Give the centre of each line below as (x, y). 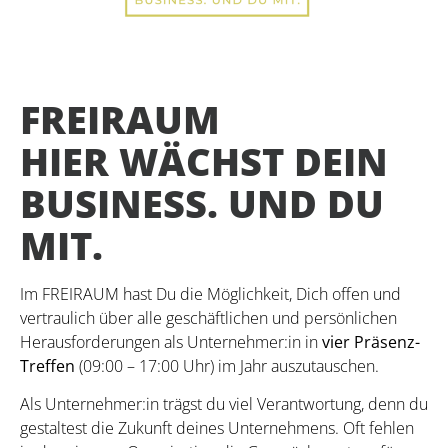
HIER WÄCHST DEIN (204, 160)
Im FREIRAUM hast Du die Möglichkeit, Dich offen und (210, 293)
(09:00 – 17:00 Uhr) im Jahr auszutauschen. (227, 365)
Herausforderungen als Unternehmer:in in (171, 341)
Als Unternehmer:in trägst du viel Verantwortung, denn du (224, 404)
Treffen (47, 365)
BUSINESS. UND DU (202, 202)
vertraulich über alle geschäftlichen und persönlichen (208, 317)
